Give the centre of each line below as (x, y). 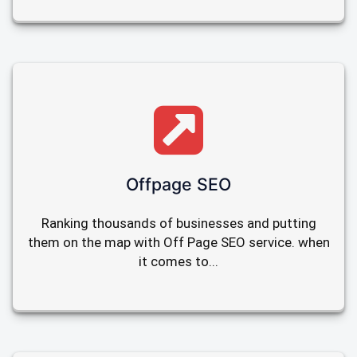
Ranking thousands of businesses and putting (178, 223)
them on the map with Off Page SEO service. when (178, 242)
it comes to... (178, 261)
